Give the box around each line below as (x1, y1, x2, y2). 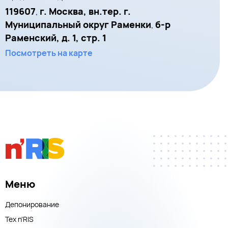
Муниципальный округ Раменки (5, 18, 151, 31)
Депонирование (5, 199, 59, 210)
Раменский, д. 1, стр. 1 (5, 31, 106, 44)
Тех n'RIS (5, 214, 34, 224)
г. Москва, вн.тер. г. (40, 5, 131, 17)
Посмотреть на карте (5, 47, 93, 59)
